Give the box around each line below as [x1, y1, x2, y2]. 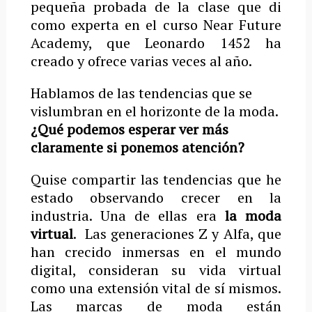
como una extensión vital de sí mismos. [30, 278, 282, 297]
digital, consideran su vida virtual [30, 260, 282, 279]
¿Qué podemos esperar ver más [30, 119, 228, 139]
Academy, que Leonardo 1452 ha [30, 33, 282, 52]
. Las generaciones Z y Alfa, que [72, 224, 282, 243]
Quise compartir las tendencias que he [30, 169, 282, 189]
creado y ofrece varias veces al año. [30, 51, 252, 70]
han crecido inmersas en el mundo [30, 242, 282, 261]
